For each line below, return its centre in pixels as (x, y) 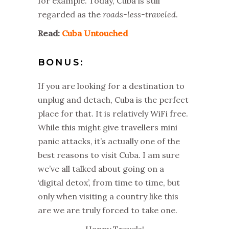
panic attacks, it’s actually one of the (109, 141)
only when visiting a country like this (108, 196)
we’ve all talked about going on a (101, 169)
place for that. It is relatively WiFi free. (113, 113)
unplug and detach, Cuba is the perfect (113, 100)
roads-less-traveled (139, 14)
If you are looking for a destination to (111, 86)
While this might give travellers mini (108, 127)
